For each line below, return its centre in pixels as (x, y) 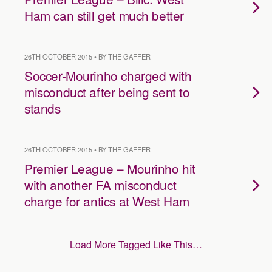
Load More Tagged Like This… (136, 244)
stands (42, 108)
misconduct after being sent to (107, 92)
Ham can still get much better (104, 15)
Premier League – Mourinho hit (110, 168)
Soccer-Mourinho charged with (108, 75)
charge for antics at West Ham (107, 201)
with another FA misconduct (100, 185)
